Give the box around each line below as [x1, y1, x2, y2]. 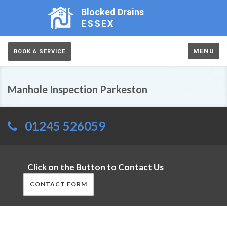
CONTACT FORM [30, 180, 87, 188]
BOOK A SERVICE [14, 48, 65, 55]
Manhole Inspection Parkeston [8, 83, 147, 95]
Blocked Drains [81, 7, 144, 17]
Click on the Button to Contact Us [23, 162, 168, 172]
